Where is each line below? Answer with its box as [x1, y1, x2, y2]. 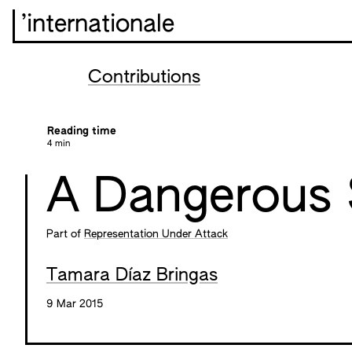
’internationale [21, 13, 174, 37]
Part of [46, 229, 84, 240]
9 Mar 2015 [46, 299, 104, 310]
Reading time [47, 126, 116, 137]
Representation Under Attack [84, 229, 228, 240]
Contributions [88, 69, 200, 86]
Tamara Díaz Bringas [46, 267, 218, 284]
